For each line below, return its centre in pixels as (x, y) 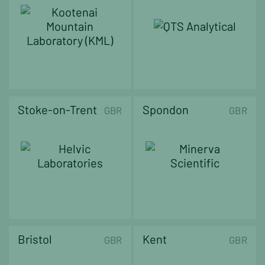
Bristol (35, 239)
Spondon (166, 110)
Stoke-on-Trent (57, 110)
